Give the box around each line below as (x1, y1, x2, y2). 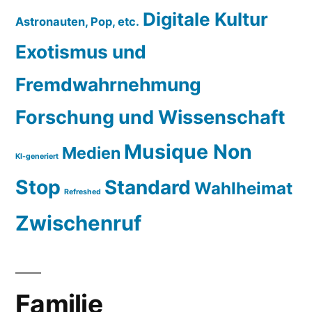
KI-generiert (15, 151, 58, 161)
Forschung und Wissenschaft (15, 105, 286, 129)
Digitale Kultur (143, 8, 268, 30)
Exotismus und (15, 40, 146, 63)
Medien (62, 142, 120, 163)
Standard (104, 175, 191, 199)
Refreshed (64, 187, 101, 196)
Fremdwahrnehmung (15, 72, 201, 95)
